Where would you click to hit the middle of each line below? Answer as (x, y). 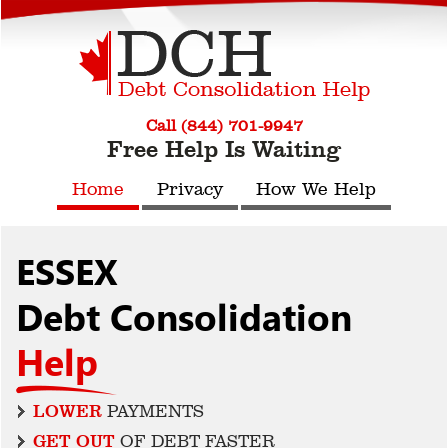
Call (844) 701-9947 (224, 125)
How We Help (316, 189)
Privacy (190, 189)
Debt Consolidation (184, 318)
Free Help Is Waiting (224, 149)
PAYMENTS (153, 411)
